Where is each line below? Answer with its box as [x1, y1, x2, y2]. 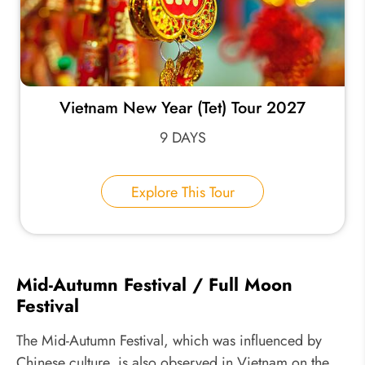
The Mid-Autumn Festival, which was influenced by [16, 329, 322, 351]
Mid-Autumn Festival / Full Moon [16, 271, 292, 298]
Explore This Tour [130, 182, 235, 204]
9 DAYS [159, 127, 206, 149]
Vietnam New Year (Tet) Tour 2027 [59, 96, 306, 121]
